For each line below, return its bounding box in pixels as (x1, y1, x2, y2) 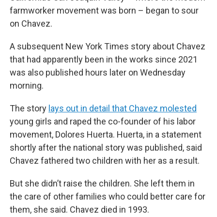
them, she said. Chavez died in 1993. (10, 204, 149, 215)
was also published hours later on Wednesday (10, 67, 186, 77)
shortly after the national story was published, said (10, 142, 202, 153)
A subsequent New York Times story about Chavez (10, 41, 205, 51)
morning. (10, 80, 44, 91)
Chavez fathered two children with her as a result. (10, 155, 200, 166)
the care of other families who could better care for (10, 191, 205, 201)
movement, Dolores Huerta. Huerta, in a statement (10, 129, 201, 139)
